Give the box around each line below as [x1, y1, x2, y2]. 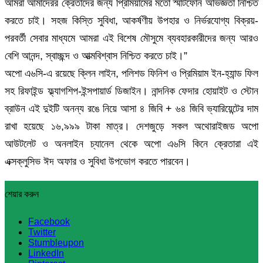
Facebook [28, 217, 70, 227]
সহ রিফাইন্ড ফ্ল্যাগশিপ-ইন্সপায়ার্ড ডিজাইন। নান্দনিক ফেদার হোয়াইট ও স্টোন [5, 85, 258, 97]
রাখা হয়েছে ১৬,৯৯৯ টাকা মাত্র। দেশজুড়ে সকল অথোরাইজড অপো [5, 120, 258, 133]
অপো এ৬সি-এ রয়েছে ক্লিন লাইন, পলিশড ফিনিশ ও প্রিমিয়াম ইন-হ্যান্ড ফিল [5, 68, 258, 80]
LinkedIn [28, 248, 64, 259]
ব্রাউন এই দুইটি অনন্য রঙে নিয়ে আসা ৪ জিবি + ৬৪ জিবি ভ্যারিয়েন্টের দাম [5, 103, 258, 115]
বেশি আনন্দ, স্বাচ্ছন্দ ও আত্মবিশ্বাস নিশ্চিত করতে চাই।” [5, 50, 187, 62]
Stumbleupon [28, 238, 84, 248]
